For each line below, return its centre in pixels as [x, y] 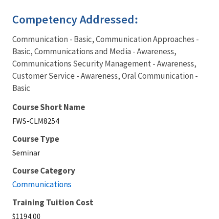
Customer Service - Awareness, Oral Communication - [105, 76]
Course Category [44, 171]
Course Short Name [49, 107]
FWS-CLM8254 [36, 121]
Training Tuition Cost [53, 202]
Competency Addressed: [77, 19]
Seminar [26, 153]
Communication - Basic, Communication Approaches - [106, 39]
